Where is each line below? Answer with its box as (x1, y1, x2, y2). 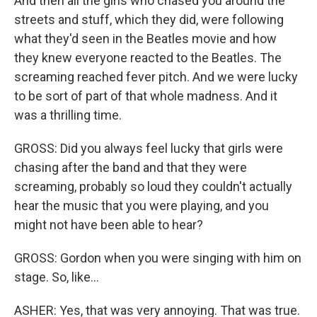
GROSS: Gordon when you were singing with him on (14, 250, 301, 266)
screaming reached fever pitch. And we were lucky (14, 69, 298, 85)
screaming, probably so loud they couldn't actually (14, 179, 292, 195)
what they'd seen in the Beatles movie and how (14, 31, 277, 47)
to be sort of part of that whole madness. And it (14, 88, 277, 104)
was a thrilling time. (14, 108, 122, 123)
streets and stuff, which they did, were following (14, 12, 284, 28)
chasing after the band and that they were (14, 160, 247, 175)
